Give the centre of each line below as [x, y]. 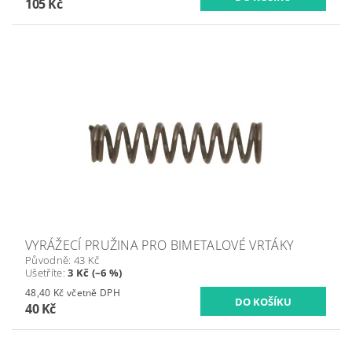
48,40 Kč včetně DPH [93, 293]
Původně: [49, 260]
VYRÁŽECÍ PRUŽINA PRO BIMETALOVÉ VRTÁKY [159, 246]
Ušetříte [44, 273]
